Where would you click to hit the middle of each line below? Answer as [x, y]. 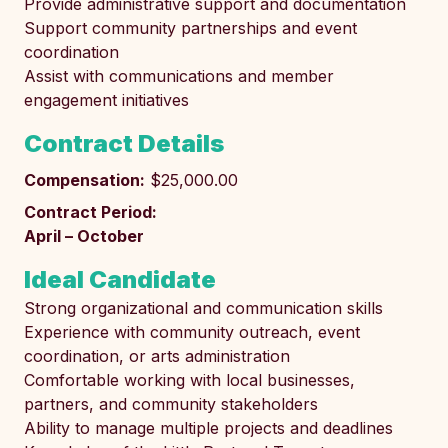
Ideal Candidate [120, 279]
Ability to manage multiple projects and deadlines [208, 428]
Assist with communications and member [179, 76]
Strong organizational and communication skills [203, 308]
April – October [84, 236]
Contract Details [124, 143]
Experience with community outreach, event [192, 332]
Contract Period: [90, 212]
